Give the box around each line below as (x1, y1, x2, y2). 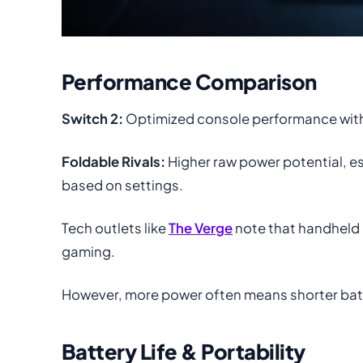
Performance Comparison (62, 67, 317, 95)
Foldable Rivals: (62, 152, 165, 170)
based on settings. (62, 176, 183, 194)
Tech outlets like (62, 219, 169, 237)
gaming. (62, 242, 115, 260)
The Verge (169, 219, 233, 237)
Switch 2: (62, 109, 123, 127)
